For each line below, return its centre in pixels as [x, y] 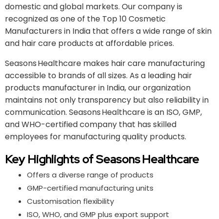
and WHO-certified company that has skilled [91, 124]
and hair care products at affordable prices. [89, 43]
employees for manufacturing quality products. [96, 136]
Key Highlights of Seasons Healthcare [102, 159]
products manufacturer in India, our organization [98, 88]
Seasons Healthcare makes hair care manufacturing [105, 63]
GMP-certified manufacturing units [90, 188]
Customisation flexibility [70, 201]
